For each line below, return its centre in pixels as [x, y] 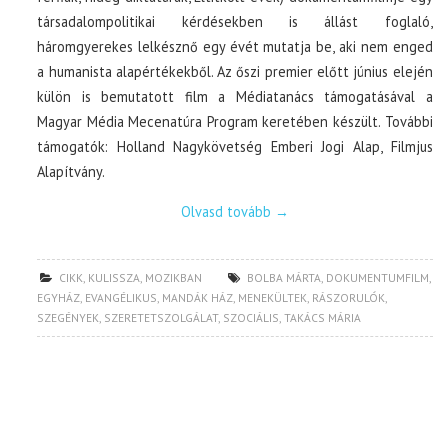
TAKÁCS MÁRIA [323, 317]
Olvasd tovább [227, 211]
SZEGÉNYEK [68, 317]
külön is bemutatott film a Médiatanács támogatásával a [235, 96]
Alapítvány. [71, 171]
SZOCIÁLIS [251, 317]
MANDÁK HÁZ [198, 297]
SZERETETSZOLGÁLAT [161, 317]
